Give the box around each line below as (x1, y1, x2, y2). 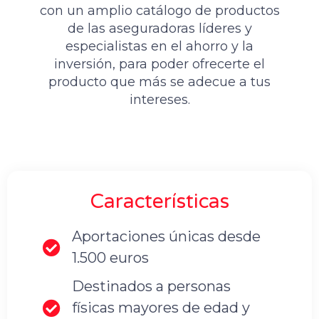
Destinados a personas (72, 278, 231, 296)
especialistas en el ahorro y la (66, 38, 253, 55)
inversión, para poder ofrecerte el (54, 56, 265, 73)
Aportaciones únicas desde (72, 228, 261, 246)
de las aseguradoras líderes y (67, 21, 252, 37)
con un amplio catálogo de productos (39, 3, 280, 19)
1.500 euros (72, 249, 150, 267)
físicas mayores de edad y (72, 299, 251, 317)
